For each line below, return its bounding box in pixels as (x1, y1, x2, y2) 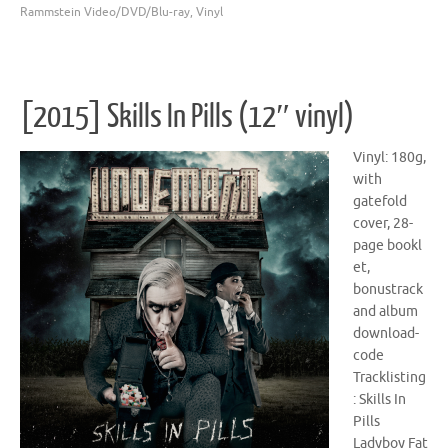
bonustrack (353, 280, 423, 298)
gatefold (353, 192, 407, 210)
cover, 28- (353, 214, 413, 232)
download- (353, 324, 419, 342)
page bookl (353, 236, 422, 254)
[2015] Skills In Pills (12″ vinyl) (20, 98, 354, 135)
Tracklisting (353, 368, 426, 386)
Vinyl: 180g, (353, 148, 426, 166)
